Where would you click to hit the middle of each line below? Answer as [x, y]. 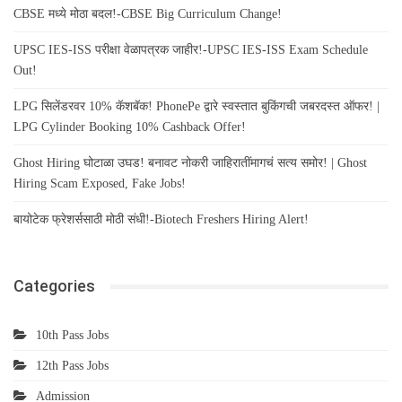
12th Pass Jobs [72, 366]
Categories [54, 286]
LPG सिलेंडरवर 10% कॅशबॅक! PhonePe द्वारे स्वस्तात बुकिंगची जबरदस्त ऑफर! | [197, 107]
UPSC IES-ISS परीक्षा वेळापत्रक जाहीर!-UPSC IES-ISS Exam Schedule [191, 50]
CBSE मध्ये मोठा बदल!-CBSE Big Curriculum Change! [148, 14]
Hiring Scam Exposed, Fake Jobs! [100, 184]
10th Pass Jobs [72, 336]
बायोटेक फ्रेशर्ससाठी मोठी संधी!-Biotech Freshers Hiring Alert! [161, 220]
